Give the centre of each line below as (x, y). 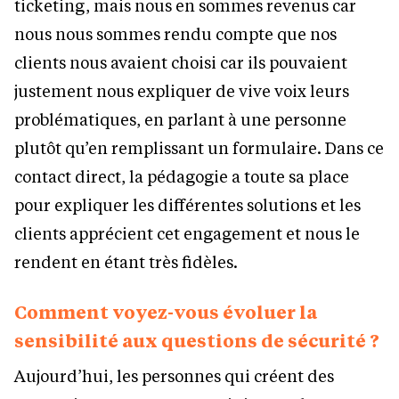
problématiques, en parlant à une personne (180, 120)
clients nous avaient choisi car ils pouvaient (181, 63)
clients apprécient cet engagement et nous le (187, 234)
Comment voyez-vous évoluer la (166, 312)
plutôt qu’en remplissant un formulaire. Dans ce (199, 148)
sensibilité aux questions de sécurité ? (197, 341)
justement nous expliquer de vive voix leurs (182, 91)
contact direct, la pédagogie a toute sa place (182, 177)
